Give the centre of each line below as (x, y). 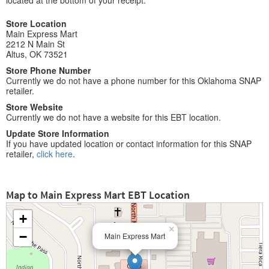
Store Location (36, 23)
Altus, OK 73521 (37, 54)
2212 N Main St (35, 44)
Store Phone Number (48, 70)
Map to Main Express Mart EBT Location (98, 195)
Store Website (35, 107)
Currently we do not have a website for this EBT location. (113, 117)
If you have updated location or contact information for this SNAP (129, 144)
